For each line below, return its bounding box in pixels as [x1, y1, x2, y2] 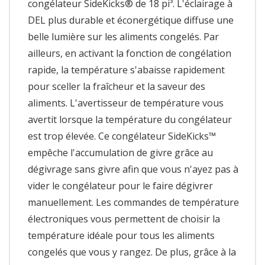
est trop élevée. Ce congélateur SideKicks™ [28, 129, 216, 143]
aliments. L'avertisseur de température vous [28, 96, 224, 109]
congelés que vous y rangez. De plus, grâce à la [28, 245, 236, 258]
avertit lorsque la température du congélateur [28, 112, 232, 126]
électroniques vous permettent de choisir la [28, 212, 220, 225]
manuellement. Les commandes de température [28, 195, 239, 209]
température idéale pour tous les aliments [28, 228, 215, 242]
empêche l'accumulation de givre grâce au [28, 146, 213, 159]
